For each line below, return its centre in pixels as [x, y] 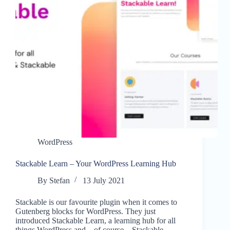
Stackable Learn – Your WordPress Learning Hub [96, 164]
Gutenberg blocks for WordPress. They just [85, 212]
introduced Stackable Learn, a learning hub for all [95, 221]
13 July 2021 [104, 181]
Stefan [60, 181]
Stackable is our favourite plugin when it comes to [96, 202]
